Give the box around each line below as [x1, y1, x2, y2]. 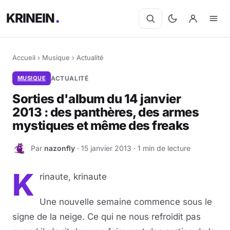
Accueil [12, 53, 35, 62]
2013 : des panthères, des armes [12, 105, 199, 120]
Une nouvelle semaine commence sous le [40, 197, 212, 207]
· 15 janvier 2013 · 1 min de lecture [75, 143, 190, 152]
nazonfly [44, 143, 75, 152]
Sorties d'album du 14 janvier [12, 91, 181, 106]
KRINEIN [6, 10, 55, 26]
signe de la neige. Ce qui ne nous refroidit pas [12, 212, 201, 222]
